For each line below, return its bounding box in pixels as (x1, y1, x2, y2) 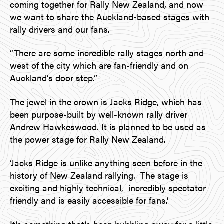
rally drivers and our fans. (10, 22, 115, 35)
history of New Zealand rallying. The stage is (10, 169, 188, 182)
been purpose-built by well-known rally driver (10, 107, 187, 120)
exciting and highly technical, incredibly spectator (10, 181, 206, 194)
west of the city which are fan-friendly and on (10, 59, 188, 72)
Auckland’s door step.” (10, 71, 97, 84)
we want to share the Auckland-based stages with (10, 10, 209, 23)
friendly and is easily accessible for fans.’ (10, 194, 169, 207)
